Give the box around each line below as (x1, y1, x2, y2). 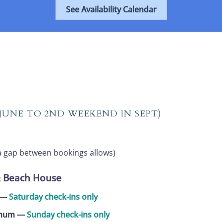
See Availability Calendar (65, 4, 157, 15)
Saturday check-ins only (8, 191, 98, 203)
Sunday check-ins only (26, 209, 110, 221)
